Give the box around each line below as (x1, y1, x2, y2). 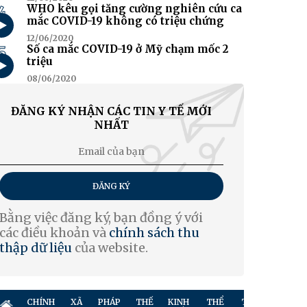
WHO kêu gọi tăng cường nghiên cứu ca (27, 1, 243, 15)
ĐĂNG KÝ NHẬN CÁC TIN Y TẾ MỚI (11, 104, 212, 119)
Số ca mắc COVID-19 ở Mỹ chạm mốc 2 (27, 42, 229, 56)
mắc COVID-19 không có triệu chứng (27, 14, 225, 27)
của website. (72, 240, 149, 256)
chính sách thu (109, 225, 200, 241)
